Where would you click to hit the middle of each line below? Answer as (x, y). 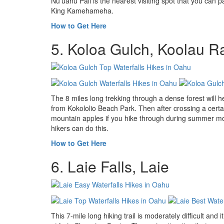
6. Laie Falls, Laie (110, 166)
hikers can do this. (80, 128)
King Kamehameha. (82, 10)
